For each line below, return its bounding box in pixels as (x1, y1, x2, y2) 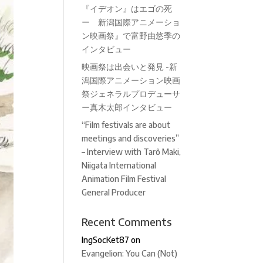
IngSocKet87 (82, 235, 130, 245)
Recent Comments (82, 215, 172, 228)
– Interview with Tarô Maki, (82, 147, 181, 157)
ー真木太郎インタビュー (82, 102, 173, 112)
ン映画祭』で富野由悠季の (82, 31, 181, 41)
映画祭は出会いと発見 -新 (82, 62, 178, 72)
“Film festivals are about (82, 120, 171, 130)
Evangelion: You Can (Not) (82, 248, 178, 258)
